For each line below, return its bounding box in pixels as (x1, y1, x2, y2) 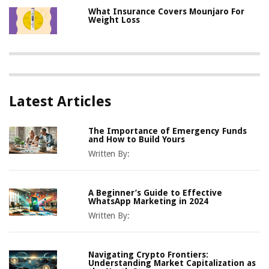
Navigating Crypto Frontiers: (88, 250, 209, 260)
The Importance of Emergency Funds (88, 126, 247, 136)
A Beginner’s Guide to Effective (88, 188, 223, 198)
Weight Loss (88, 15, 141, 25)
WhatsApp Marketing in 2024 (88, 196, 209, 207)
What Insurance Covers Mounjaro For (88, 7, 245, 17)
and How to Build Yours (88, 134, 186, 145)
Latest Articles (9, 93, 111, 110)
